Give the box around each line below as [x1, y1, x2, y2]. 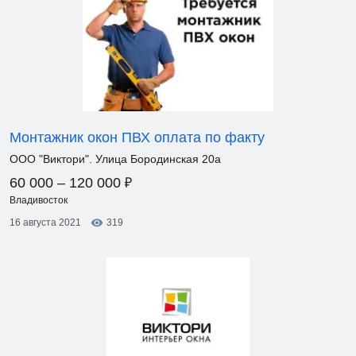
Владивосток [10, 195, 68, 206]
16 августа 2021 [10, 217, 81, 228]
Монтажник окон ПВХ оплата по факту [10, 130, 265, 145]
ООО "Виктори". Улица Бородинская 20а [10, 153, 221, 165]
